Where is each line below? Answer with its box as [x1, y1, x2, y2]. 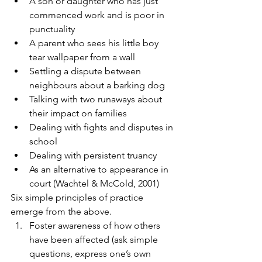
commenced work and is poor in [29, 9, 167, 21]
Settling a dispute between [29, 65, 143, 77]
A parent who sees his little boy [29, 37, 161, 49]
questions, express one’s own [29, 248, 153, 260]
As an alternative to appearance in [29, 164, 171, 175]
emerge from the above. [11, 206, 112, 218]
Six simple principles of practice [11, 192, 146, 204]
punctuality [29, 23, 75, 35]
